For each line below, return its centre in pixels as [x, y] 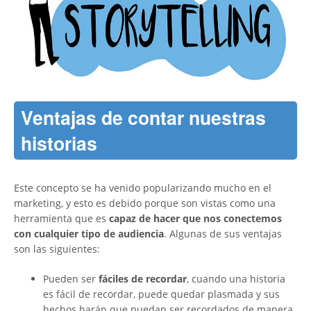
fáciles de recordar [141, 279]
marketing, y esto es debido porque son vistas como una [145, 203]
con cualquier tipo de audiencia [89, 234]
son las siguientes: [57, 249]
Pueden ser [69, 279]
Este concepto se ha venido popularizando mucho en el [143, 188]
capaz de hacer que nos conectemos [194, 219]
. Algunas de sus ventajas [223, 234]
